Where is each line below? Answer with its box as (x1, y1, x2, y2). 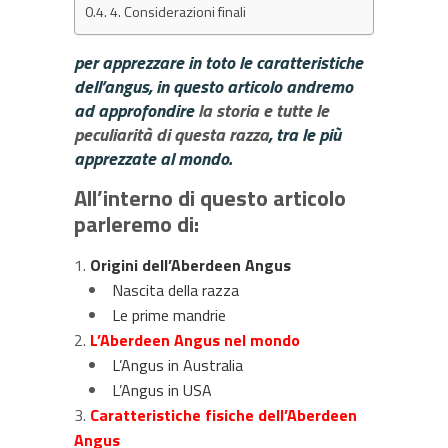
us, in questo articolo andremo (132, 73, 353, 100)
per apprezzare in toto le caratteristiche (74, 49, 363, 76)
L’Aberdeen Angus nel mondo (90, 328, 300, 352)
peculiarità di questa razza (74, 121, 269, 148)
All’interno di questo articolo (74, 181, 346, 215)
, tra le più (269, 121, 341, 148)
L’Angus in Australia (112, 353, 243, 377)
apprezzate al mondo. (74, 145, 232, 172)
